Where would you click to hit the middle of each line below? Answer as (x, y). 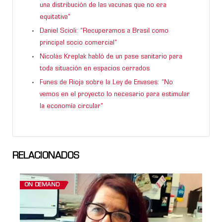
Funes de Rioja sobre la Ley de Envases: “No (106, 83)
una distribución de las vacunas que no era (103, 5)
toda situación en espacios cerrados (95, 69)
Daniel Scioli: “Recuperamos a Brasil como (104, 31)
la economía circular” (71, 106)
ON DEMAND (42, 185)
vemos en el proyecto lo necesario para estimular (115, 94)
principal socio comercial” (78, 43)
